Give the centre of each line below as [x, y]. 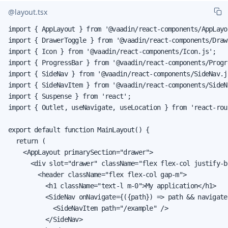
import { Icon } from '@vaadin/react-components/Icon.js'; [112, 51]
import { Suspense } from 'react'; [69, 96]
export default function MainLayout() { [79, 130]
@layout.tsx [28, 12]
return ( [27, 141]
